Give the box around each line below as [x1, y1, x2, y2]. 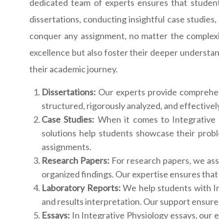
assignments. [42, 141, 91, 153]
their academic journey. [29, 64, 118, 75]
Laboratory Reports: [42, 182, 123, 194]
